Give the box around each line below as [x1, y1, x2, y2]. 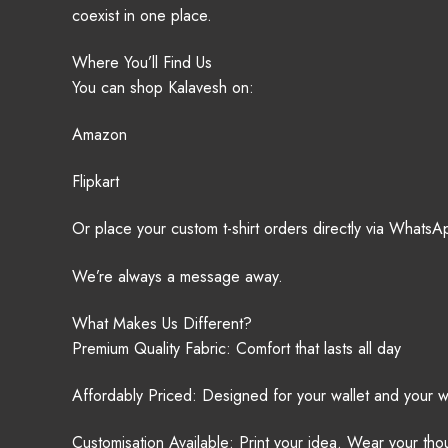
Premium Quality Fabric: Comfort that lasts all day [72, 336, 401, 360]
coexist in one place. [72, 4, 212, 28]
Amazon [72, 123, 127, 147]
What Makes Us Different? [72, 311, 252, 335]
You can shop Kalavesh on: [72, 76, 254, 100]
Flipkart [72, 170, 119, 194]
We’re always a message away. [72, 264, 283, 288]
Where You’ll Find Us [72, 51, 212, 75]
